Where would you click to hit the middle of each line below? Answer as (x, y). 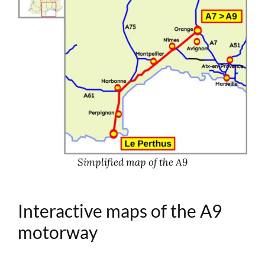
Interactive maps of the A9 (120, 210)
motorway (58, 232)
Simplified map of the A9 (132, 162)
